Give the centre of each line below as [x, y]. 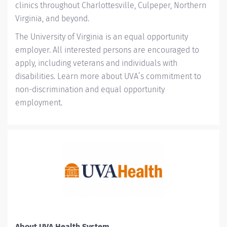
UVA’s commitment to [163, 76]
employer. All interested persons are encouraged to [107, 50]
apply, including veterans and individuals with [96, 63]
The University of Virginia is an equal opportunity [102, 37]
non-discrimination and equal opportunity [90, 89]
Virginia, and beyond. [52, 18]
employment [38, 103]
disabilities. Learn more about [70, 76]
